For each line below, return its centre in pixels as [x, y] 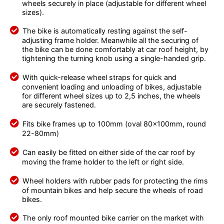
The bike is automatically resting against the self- [105, 31]
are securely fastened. [59, 105]
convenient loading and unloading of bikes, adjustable [111, 87]
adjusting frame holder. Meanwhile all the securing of [110, 40]
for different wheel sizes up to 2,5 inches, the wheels [111, 96]
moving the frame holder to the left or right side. [103, 161]
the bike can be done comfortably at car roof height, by [115, 49]
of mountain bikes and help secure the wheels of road [112, 190]
